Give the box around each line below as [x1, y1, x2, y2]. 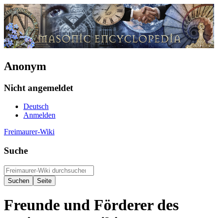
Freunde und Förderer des [4, 196, 179, 214]
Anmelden [23, 111, 55, 120]
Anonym [4, 59, 46, 73]
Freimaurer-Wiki [4, 127, 54, 136]
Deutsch [23, 102, 49, 111]
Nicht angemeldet [4, 82, 73, 93]
